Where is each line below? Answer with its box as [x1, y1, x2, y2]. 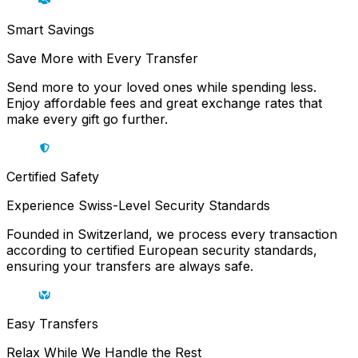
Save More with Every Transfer [6, 50, 202, 67]
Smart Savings [6, 22, 94, 38]
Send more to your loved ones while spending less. [6, 79, 316, 96]
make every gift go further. [6, 111, 168, 128]
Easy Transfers [6, 316, 98, 332]
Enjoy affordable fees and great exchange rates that [6, 95, 322, 112]
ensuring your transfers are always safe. [6, 258, 253, 275]
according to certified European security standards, [6, 242, 317, 259]
